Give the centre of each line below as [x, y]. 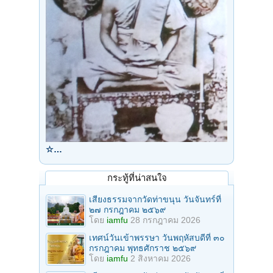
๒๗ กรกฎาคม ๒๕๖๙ [127, 209]
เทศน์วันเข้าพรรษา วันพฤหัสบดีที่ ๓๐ [157, 237]
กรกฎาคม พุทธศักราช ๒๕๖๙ [143, 248]
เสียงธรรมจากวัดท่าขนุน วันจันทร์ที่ [155, 199]
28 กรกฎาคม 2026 [165, 220]
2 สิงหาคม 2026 [161, 258]
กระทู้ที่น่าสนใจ [137, 177]
